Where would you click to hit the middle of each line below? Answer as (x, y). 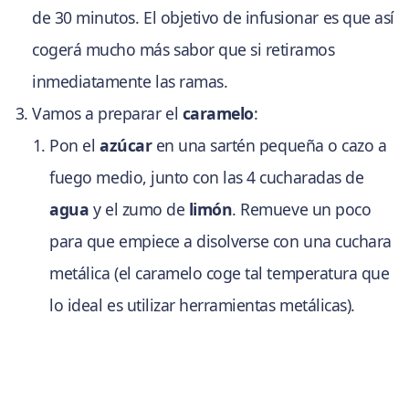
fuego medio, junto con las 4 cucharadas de (207, 178)
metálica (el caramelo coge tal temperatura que (220, 273)
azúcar (126, 146)
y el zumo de (139, 210)
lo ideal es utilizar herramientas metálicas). (202, 305)
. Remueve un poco (302, 210)
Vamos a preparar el (107, 114)
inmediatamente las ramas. (130, 82)
